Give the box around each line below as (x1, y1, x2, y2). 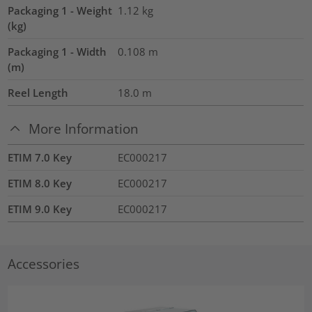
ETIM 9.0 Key (8, 202, 72, 217)
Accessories (8, 254, 80, 272)
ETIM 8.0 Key (8, 176, 72, 191)
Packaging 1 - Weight (8, 3, 113, 17)
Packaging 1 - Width (8, 44, 107, 58)
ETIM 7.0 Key (8, 150, 72, 165)
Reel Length (8, 85, 69, 100)
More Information (29, 119, 139, 137)
